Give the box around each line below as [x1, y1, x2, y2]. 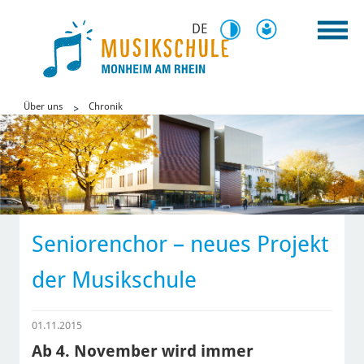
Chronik [88, 101, 123, 112]
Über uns [23, 101, 63, 112]
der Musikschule [31, 266, 197, 294]
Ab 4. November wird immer [31, 341, 253, 362]
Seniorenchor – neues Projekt [31, 231, 328, 258]
